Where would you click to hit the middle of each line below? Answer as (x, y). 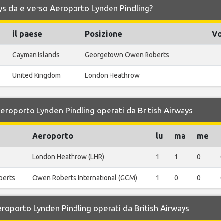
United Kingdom (37, 75)
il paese (27, 34)
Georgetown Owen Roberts (127, 55)
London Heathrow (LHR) (68, 157)
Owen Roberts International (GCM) (85, 178)
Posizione (104, 34)
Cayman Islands (36, 55)
